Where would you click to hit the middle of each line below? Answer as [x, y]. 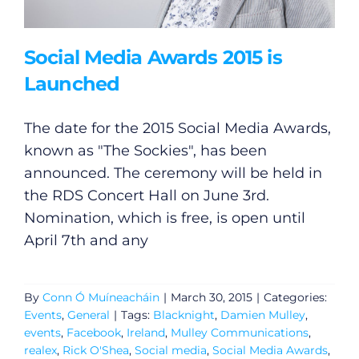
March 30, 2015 [211, 297]
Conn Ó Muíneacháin [101, 297]
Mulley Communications [239, 332]
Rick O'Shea [95, 350]
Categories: [295, 297]
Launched [72, 83]
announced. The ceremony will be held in [173, 173]
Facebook [93, 332]
